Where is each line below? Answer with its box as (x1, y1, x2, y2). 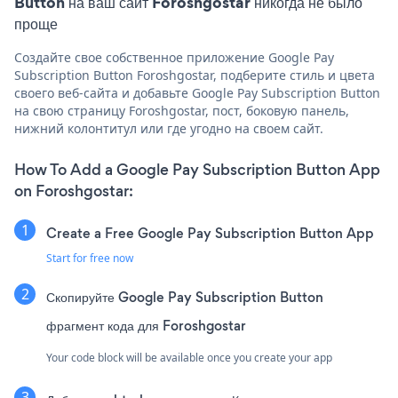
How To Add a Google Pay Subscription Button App (14, 159, 380, 181)
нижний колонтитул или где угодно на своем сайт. (14, 120, 323, 138)
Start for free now (46, 251, 133, 267)
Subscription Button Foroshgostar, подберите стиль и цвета (14, 67, 375, 84)
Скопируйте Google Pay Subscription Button (46, 288, 323, 307)
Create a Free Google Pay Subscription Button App (46, 224, 374, 243)
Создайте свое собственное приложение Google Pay (14, 49, 334, 67)
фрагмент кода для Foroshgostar (46, 316, 246, 336)
